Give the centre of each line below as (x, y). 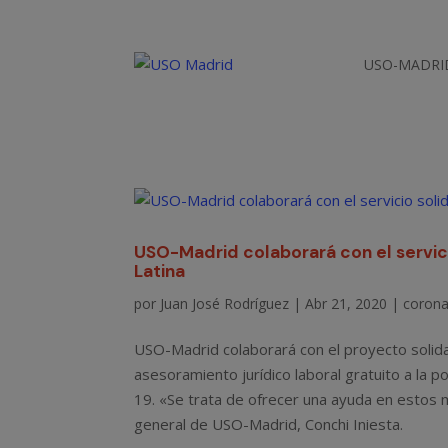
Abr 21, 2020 (346, 303)
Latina (160, 270)
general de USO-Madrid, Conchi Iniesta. (269, 423)
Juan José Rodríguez (225, 303)
